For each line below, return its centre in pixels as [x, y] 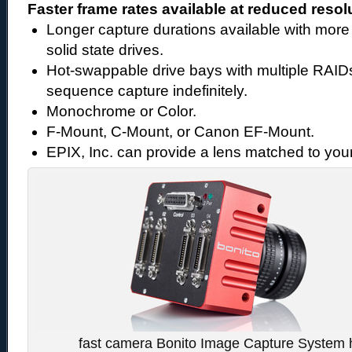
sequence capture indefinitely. [147, 91]
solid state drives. [105, 50]
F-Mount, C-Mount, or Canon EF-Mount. [180, 132]
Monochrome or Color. [121, 111]
